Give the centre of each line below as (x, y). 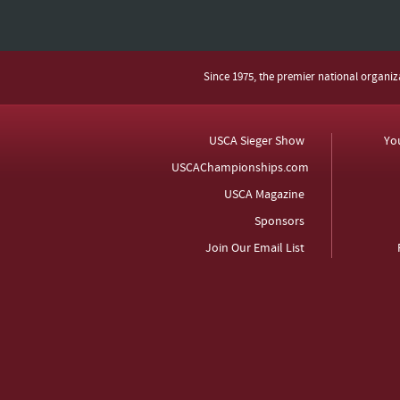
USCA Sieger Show (257, 142)
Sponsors (279, 222)
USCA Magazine (264, 195)
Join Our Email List (255, 249)
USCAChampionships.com (240, 168)
